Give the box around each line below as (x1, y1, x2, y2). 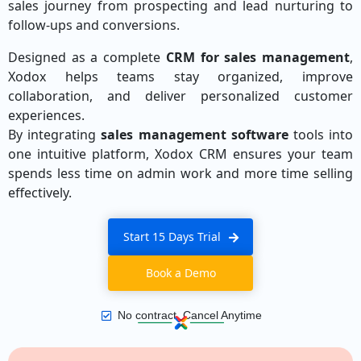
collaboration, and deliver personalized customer (8, 87, 353, 106)
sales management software (101, 126, 288, 144)
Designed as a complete (8, 48, 166, 67)
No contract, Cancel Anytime (117, 309, 262, 322)
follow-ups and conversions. (8, 16, 180, 35)
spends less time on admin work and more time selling (8, 164, 353, 183)
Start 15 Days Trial (122, 229, 221, 245)
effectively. (8, 184, 72, 202)
